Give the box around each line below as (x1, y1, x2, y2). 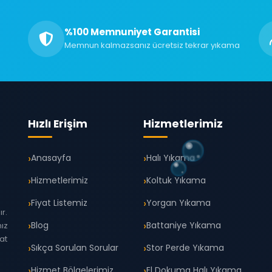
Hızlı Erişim (28, 117, 87, 131)
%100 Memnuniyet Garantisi (64, 25, 200, 38)
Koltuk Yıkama (146, 174, 206, 186)
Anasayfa (31, 152, 71, 164)
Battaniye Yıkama (146, 219, 221, 231)
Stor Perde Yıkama (146, 242, 224, 254)
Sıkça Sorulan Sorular (31, 242, 118, 254)
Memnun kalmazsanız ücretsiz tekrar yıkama (64, 39, 240, 51)
